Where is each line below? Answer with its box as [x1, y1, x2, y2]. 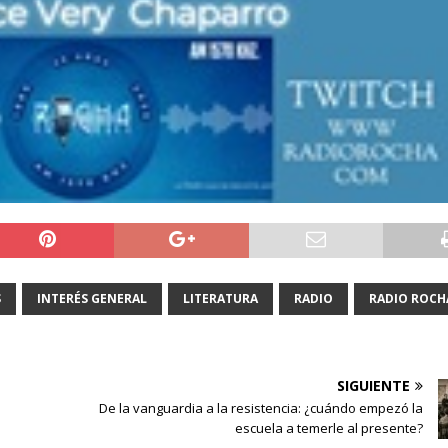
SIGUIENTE [336, 376, 410, 396]
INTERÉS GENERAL [37, 290, 147, 308]
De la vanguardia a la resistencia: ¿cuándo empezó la [98, 399, 423, 418]
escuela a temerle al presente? [234, 419, 423, 438]
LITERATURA [183, 290, 258, 308]
